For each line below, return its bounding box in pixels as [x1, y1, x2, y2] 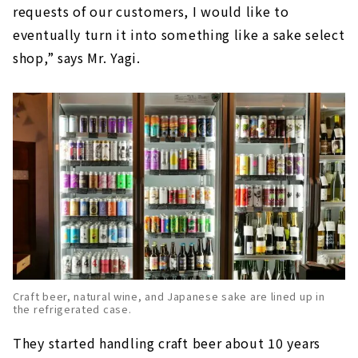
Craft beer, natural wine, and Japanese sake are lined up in [13, 288, 325, 304]
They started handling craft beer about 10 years [13, 332, 320, 352]
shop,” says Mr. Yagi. [13, 47, 141, 67]
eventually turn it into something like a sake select [13, 24, 345, 44]
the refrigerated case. [13, 300, 132, 316]
